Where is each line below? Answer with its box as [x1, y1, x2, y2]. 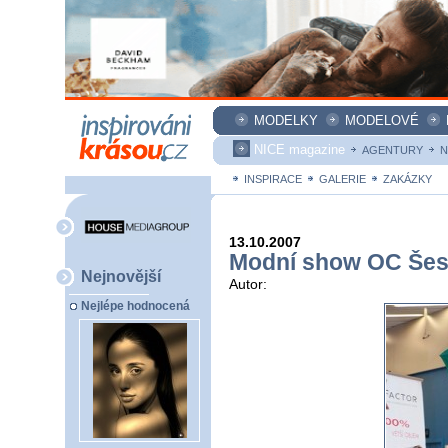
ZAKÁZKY [383, 173, 432, 185]
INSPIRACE [244, 173, 302, 185]
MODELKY [254, 113, 318, 128]
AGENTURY [362, 144, 423, 156]
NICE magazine [254, 142, 345, 157]
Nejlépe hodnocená [81, 299, 190, 314]
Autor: [229, 276, 267, 292]
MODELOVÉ [345, 113, 419, 128]
